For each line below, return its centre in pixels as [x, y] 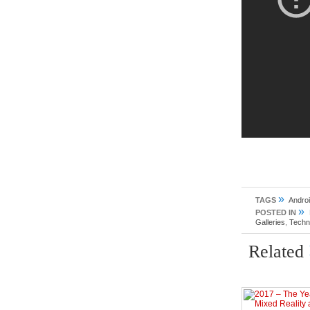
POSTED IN [276, 212]
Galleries [270, 222]
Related [279, 252]
